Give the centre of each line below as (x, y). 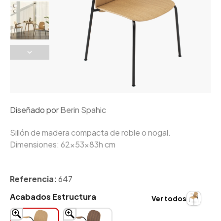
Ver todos (169, 199)
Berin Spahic (83, 110)
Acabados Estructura (53, 197)
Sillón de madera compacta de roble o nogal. (90, 133)
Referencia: (33, 179)
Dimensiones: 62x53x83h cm (63, 145)
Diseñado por (35, 110)
